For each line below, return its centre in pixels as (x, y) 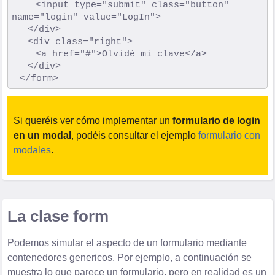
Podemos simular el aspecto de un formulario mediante (127, 243)
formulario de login (217, 120)
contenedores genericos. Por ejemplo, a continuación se (130, 258)
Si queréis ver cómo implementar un (93, 120)
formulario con (230, 135)
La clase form (58, 216)
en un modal (43, 135)
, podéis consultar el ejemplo (135, 135)
